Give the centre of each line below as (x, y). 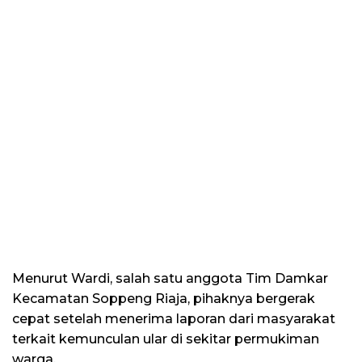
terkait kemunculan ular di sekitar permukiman (166, 339)
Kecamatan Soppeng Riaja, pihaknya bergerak (164, 299)
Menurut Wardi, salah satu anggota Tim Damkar (170, 279)
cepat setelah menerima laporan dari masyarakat (174, 319)
